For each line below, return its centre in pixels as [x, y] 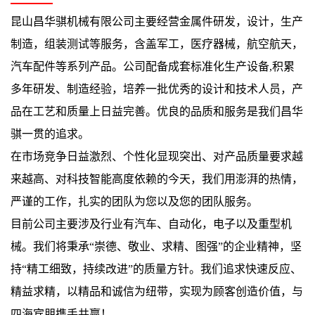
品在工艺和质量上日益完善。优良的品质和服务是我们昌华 [157, 111]
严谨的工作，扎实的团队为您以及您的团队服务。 [134, 201]
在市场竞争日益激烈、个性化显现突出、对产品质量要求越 [157, 156]
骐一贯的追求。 [50, 134]
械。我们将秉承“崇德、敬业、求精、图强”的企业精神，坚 [156, 246]
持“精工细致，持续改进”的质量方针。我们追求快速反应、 [156, 269]
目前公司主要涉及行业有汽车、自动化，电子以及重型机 [151, 224]
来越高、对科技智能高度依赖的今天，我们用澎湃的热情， [157, 179]
